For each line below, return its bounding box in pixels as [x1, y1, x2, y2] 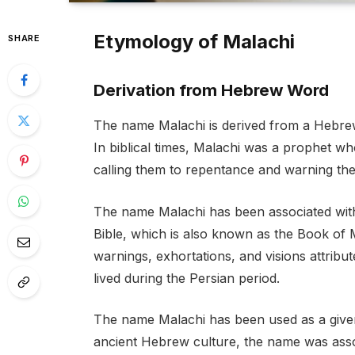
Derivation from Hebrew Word [93, 79, 329, 100]
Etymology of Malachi [93, 30, 295, 54]
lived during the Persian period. [93, 269, 280, 286]
